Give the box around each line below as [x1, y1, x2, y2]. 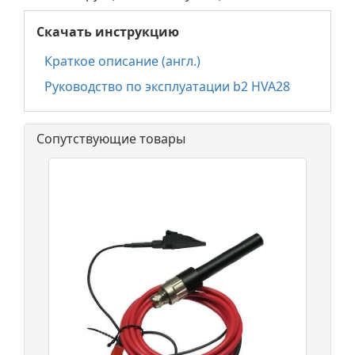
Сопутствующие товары [36, 129, 185, 147]
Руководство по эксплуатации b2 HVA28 [44, 77, 290, 95]
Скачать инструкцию [36, 22, 179, 40]
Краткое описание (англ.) [44, 52, 200, 70]
